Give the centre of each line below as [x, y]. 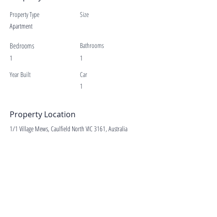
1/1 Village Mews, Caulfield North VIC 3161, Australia [69, 129]
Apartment [21, 26]
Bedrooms [22, 46]
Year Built [20, 74]
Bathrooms [92, 45]
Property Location [43, 114]
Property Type [24, 14]
